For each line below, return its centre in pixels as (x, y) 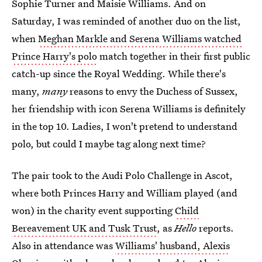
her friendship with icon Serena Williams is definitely (129, 108)
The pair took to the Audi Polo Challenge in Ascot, (122, 175)
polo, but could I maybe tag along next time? (109, 144)
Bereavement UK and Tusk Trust (84, 228)
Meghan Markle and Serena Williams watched (140, 38)
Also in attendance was (63, 245)
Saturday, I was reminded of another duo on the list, (126, 21)
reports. (215, 228)
